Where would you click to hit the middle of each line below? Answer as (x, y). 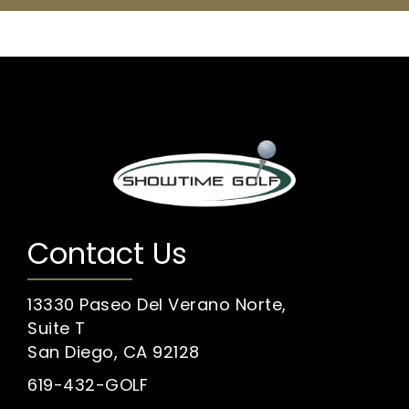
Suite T (57, 328)
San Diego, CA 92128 (114, 351)
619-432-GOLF (88, 384)
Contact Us (108, 253)
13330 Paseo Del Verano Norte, (157, 304)
